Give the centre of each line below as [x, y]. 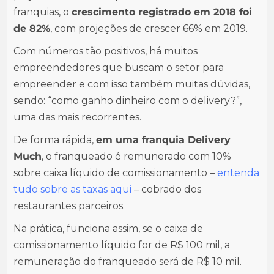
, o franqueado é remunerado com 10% [136, 156]
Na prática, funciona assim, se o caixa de [108, 228]
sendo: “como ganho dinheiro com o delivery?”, [128, 101]
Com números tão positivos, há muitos [106, 51]
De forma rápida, [55, 140]
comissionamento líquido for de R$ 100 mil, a [122, 245]
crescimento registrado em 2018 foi [162, 12]
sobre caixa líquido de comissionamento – [115, 173]
